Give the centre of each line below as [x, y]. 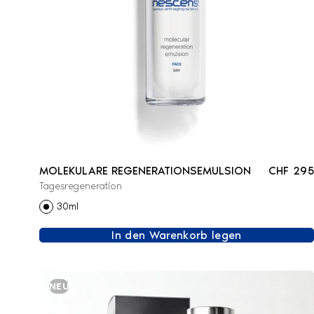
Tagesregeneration [81, 186]
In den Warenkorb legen [177, 235]
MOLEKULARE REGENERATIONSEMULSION [145, 170]
